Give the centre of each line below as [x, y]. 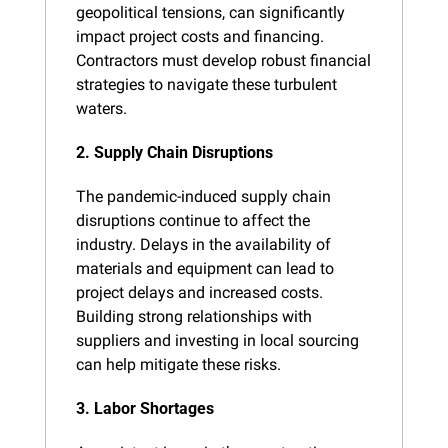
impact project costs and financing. [200, 36]
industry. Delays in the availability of [203, 244]
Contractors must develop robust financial [223, 60]
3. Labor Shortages [145, 408]
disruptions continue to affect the [193, 220]
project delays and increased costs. [199, 292]
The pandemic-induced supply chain [203, 196]
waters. [101, 108]
